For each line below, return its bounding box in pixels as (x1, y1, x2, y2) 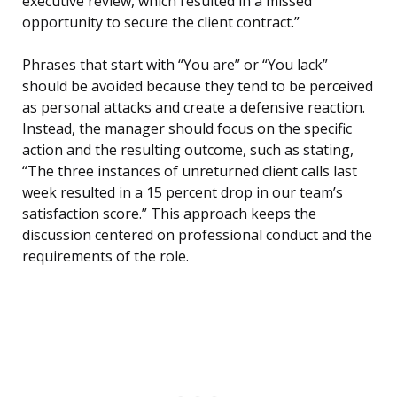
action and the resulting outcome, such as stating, (22, 140, 354, 160)
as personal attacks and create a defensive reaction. (22, 97, 365, 118)
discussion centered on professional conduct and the (22, 225, 372, 245)
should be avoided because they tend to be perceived (22, 76, 373, 97)
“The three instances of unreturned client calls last (22, 161, 357, 182)
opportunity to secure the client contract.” (22, 12, 300, 33)
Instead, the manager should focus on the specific (22, 119, 352, 139)
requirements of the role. (22, 246, 189, 267)
